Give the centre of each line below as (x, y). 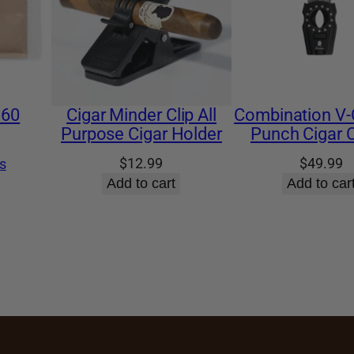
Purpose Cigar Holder (141, 134)
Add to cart (141, 183)
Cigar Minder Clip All (141, 115)
